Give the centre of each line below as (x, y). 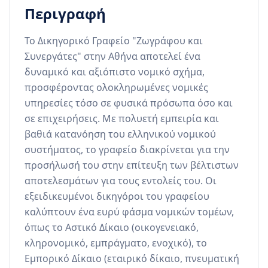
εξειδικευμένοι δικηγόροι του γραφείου (117, 197)
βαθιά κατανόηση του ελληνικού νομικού (120, 134)
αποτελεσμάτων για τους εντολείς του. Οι (121, 181)
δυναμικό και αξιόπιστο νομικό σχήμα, (115, 72)
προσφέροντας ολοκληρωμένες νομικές (116, 88)
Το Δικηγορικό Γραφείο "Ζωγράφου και (114, 41)
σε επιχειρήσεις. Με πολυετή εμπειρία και (122, 119)
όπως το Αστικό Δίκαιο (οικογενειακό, (112, 228)
